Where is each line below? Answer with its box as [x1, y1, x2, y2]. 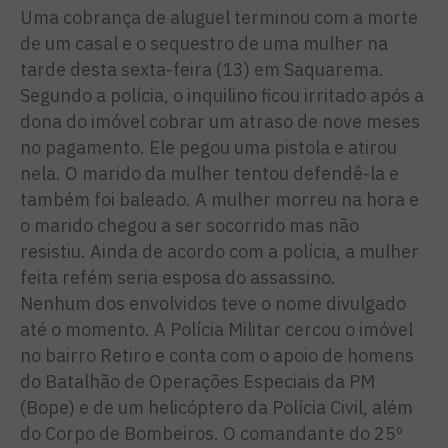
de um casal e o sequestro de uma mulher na [20, 32, 388, 55]
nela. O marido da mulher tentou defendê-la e [20, 162, 399, 185]
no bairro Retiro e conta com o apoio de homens [20, 344, 414, 367]
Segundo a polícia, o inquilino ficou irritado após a [20, 84, 424, 107]
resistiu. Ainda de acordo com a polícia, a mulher [20, 240, 419, 263]
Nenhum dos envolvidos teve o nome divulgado [20, 292, 406, 315]
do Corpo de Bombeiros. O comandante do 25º [20, 422, 403, 445]
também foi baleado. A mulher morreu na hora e [20, 188, 419, 211]
